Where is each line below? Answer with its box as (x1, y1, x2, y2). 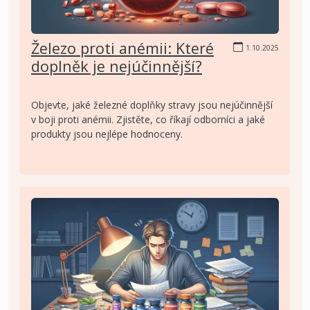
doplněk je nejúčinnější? (31, 55, 202, 76)
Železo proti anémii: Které (31, 37, 214, 58)
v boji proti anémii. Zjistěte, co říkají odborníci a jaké (31, 112, 265, 126)
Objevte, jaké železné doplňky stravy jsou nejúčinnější (31, 98, 273, 111)
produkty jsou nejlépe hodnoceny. (31, 127, 183, 140)
